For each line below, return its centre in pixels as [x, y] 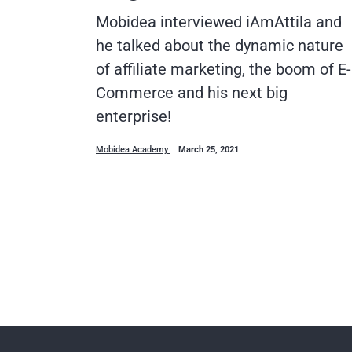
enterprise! [134, 116]
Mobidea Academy [133, 149]
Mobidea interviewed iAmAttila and [219, 22]
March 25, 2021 [209, 149]
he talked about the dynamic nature [220, 45]
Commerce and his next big [192, 92]
